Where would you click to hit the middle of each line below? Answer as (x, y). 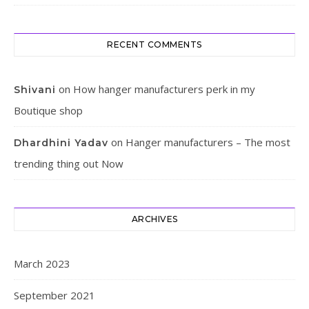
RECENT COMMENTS (154, 45)
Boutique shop (48, 111)
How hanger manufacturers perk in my (164, 89)
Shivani (35, 90)
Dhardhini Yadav (61, 143)
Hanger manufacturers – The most (208, 142)
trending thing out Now (69, 164)
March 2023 (42, 264)
